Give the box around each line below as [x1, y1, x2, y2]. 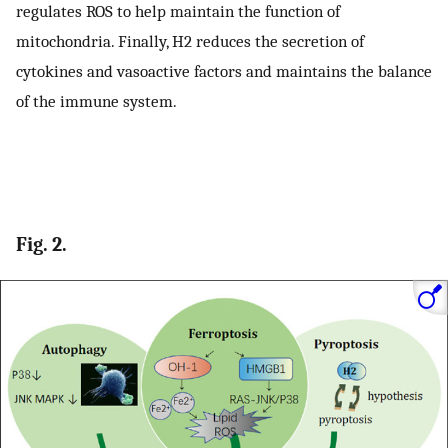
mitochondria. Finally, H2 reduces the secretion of [16, 30, 364, 51]
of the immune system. [16, 90, 177, 111]
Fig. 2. [16, 233, 67, 257]
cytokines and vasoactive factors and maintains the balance [16, 60, 432, 81]
